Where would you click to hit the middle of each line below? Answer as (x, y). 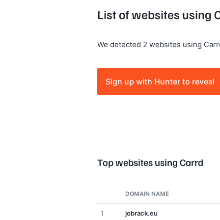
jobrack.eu (141, 213)
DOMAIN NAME (147, 194)
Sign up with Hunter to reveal (160, 81)
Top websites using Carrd (150, 162)
